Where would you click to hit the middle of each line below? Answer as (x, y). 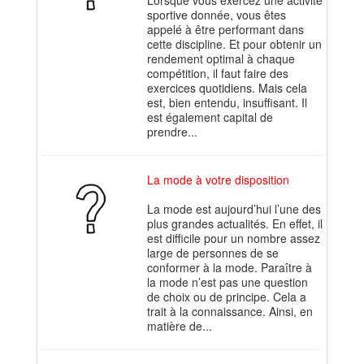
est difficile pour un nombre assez (234, 238)
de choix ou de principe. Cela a (227, 297)
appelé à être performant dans (225, 30)
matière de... (180, 326)
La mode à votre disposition (218, 180)
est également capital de (210, 117)
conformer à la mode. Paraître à (230, 268)
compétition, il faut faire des (218, 74)
